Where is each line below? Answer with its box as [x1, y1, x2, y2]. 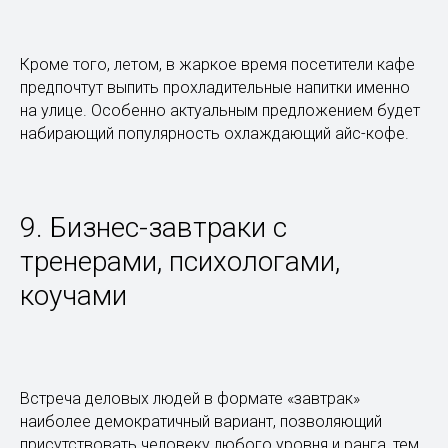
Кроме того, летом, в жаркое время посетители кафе [20, 55, 415, 75]
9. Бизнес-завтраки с [20, 211, 287, 245]
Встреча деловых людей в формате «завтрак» [20, 389, 360, 409]
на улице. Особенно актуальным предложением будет [20, 101, 420, 121]
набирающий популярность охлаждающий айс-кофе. [20, 124, 409, 144]
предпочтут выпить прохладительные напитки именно [20, 78, 410, 98]
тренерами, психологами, [20, 245, 340, 279]
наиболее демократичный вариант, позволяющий [20, 412, 382, 432]
